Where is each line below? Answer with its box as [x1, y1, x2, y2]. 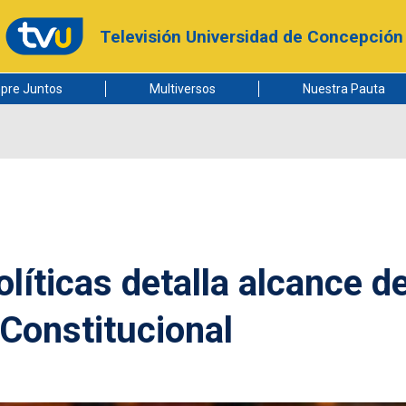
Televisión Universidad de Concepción [99, 25, 403, 47]
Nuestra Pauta [302, 82, 385, 96]
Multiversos [149, 82, 216, 96]
